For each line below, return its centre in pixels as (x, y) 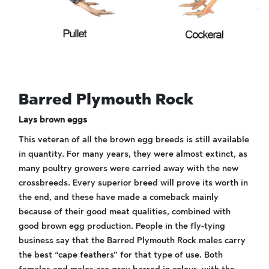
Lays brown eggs (53, 120)
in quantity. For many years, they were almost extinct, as (133, 154)
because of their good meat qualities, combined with (125, 212)
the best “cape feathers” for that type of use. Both (121, 255)
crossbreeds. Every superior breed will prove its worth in (133, 183)
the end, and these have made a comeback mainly (119, 197)
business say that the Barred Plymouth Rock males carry (132, 240)
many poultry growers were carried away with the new (128, 168)
